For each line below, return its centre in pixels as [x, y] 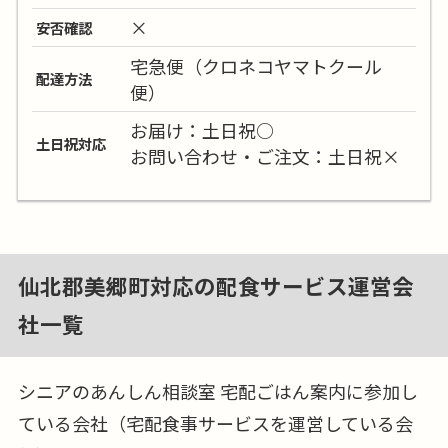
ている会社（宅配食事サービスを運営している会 [215, 422]
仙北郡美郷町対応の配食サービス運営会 [215, 286]
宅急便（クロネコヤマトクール [256, 65]
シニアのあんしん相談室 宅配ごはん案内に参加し [217, 390]
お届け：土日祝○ [202, 130]
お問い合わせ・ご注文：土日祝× [265, 156]
